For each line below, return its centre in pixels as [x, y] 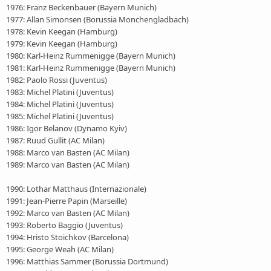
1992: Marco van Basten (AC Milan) [68, 213]
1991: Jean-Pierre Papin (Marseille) [67, 201]
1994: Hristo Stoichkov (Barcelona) [67, 237]
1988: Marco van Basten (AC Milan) [68, 152]
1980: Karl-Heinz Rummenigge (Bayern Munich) [91, 55]
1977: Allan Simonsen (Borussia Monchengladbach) [97, 19]
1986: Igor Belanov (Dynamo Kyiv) [67, 128]
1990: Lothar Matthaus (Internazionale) [76, 188]
